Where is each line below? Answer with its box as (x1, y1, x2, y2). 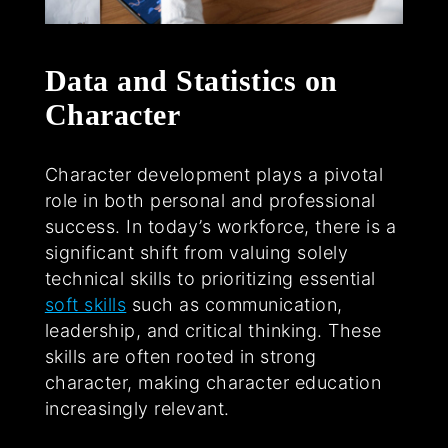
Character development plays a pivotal (44, 164, 384, 186)
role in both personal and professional (44, 190, 376, 212)
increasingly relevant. (44, 398, 230, 420)
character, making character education (44, 372, 382, 394)
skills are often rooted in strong (44, 346, 317, 368)
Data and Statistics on (44, 64, 338, 98)
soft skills (44, 294, 127, 316)
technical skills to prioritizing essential (44, 268, 376, 290)
